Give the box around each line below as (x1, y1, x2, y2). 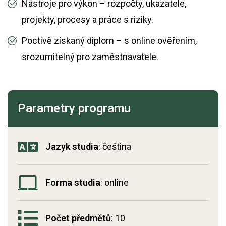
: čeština (98, 141, 131, 152)
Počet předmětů (45, 213, 111, 223)
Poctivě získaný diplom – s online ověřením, (21, 35, 197, 46)
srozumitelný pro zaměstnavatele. (21, 51, 158, 62)
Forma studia (45, 177, 100, 188)
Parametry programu (18, 101, 131, 116)
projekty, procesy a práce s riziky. (21, 14, 153, 25)
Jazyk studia (45, 141, 98, 152)
